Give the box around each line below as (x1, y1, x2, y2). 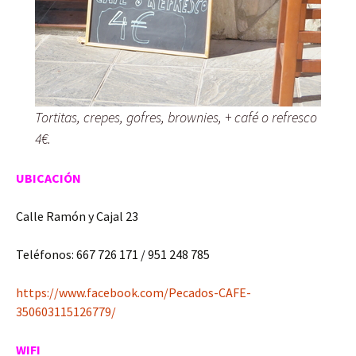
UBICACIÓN (16, 170, 81, 187)
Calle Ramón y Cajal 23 (16, 208, 138, 225)
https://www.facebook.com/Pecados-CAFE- (16, 284, 251, 301)
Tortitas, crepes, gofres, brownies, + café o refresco (35, 108, 317, 127)
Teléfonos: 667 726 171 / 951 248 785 (16, 246, 210, 263)
